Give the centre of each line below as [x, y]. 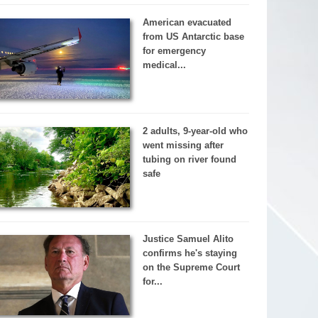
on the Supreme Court [191, 268]
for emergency [174, 51]
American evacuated [187, 22]
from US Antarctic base [193, 37]
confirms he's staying [190, 253]
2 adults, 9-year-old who [195, 131]
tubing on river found [189, 159]
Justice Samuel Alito [188, 239]
